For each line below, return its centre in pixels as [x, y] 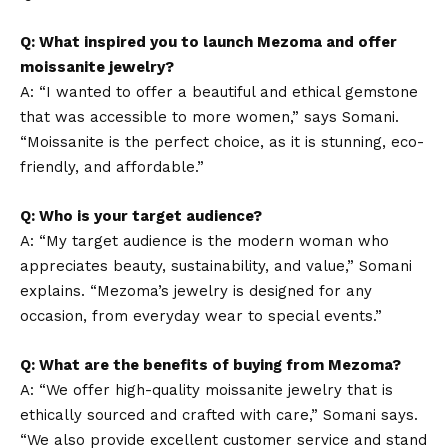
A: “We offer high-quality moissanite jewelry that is [206, 390]
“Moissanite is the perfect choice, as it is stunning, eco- [222, 142]
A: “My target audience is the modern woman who [204, 241]
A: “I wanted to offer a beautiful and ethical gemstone [219, 92]
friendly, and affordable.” [112, 167]
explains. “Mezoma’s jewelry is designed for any [196, 291]
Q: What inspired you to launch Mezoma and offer [208, 42]
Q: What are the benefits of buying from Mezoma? [210, 365]
